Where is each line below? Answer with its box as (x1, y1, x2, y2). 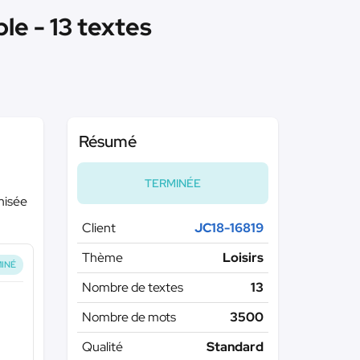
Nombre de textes (81, 279, 183, 296)
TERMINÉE (144, 176, 201, 190)
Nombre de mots (81, 309, 176, 325)
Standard (207, 338, 264, 355)
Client (81, 219, 116, 236)
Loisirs (223, 249, 264, 266)
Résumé (78, 131, 137, 152)
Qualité (81, 338, 123, 355)
